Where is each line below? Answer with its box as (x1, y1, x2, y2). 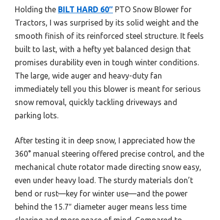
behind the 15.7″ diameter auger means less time (15, 202, 187, 211)
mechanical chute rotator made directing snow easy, (15, 162, 201, 171)
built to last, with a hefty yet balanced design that (15, 44, 191, 54)
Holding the (15, 4, 58, 14)
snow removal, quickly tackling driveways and (15, 97, 177, 107)
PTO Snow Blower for (113, 4, 192, 14)
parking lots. (15, 110, 58, 120)
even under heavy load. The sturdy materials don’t (15, 175, 193, 185)
